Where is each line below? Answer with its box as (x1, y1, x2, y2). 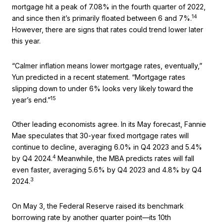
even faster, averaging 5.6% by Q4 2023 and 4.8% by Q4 (12, 166, 202, 174)
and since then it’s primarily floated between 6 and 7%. (12, 14, 192, 23)
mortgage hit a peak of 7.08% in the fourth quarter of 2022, (12, 2, 206, 11)
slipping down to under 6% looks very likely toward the (12, 84, 193, 93)
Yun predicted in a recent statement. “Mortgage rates (12, 72, 185, 81)
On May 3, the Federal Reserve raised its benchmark (12, 202, 184, 211)
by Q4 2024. (12, 154, 53, 163)
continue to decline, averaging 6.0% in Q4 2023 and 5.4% (12, 143, 202, 152)
